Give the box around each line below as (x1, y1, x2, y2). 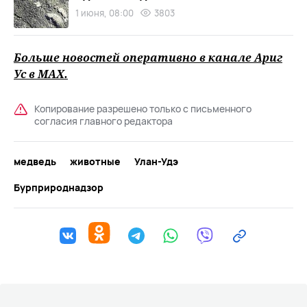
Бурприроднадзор (14, 181, 103, 194)
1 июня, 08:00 (75, 7, 134, 19)
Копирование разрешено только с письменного (34, 102, 251, 115)
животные (70, 155, 121, 168)
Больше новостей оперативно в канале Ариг (14, 50, 282, 65)
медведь (14, 155, 56, 168)
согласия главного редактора (34, 114, 173, 127)
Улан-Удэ (134, 155, 178, 168)
